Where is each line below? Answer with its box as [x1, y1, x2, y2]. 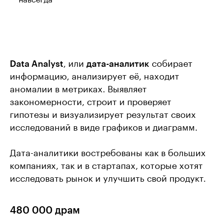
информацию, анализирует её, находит [10, 72, 179, 81]
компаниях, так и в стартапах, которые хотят [10, 162, 203, 170]
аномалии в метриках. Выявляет [10, 85, 147, 94]
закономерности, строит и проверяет [10, 98, 171, 107]
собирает [149, 59, 192, 68]
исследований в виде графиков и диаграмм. [10, 123, 197, 132]
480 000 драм [10, 206, 80, 216]
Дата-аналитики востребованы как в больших [10, 149, 206, 158]
